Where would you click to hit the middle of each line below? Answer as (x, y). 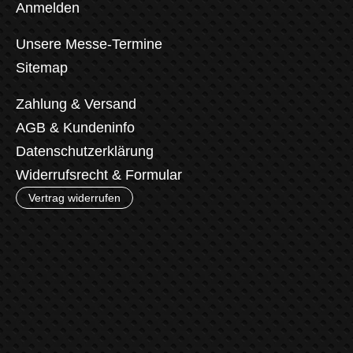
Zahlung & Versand (76, 104)
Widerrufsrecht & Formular (99, 175)
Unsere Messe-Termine (89, 44)
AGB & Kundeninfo (75, 127)
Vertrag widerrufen (74, 197)
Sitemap (42, 67)
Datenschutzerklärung (85, 151)
